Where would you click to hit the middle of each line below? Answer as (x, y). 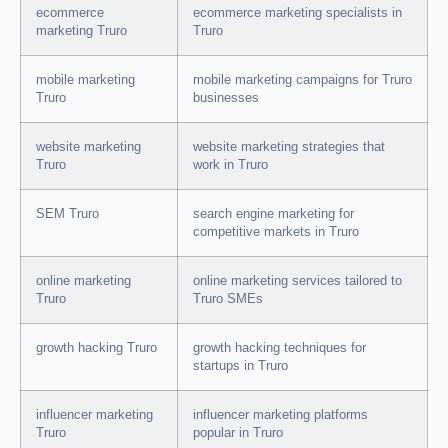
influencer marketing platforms (280, 415)
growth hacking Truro (96, 348)
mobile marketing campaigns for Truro (302, 80)
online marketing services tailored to (297, 281)
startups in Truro (240, 366)
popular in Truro (238, 433)
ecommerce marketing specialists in (297, 13)
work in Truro (230, 165)
